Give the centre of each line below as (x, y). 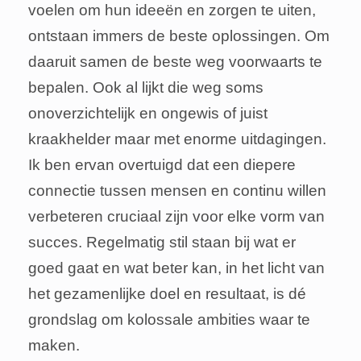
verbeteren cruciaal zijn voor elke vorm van (176, 217)
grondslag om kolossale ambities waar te (169, 320)
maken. (54, 346)
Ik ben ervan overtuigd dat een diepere (162, 165)
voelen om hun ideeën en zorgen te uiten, (172, 10)
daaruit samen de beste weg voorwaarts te (175, 62)
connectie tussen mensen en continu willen (177, 191)
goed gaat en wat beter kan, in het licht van (176, 268)
